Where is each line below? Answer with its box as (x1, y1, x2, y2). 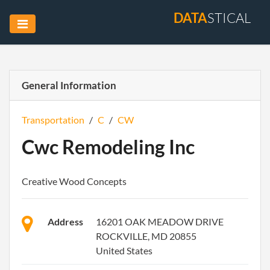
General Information (22, 79, 116, 92)
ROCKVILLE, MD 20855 (96, 230, 196, 242)
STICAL (207, 10, 251, 26)
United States (96, 245, 152, 256)
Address (48, 216, 83, 227)
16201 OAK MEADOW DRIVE (96, 216, 224, 227)
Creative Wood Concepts (22, 175, 127, 187)
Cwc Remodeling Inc (22, 135, 195, 159)
